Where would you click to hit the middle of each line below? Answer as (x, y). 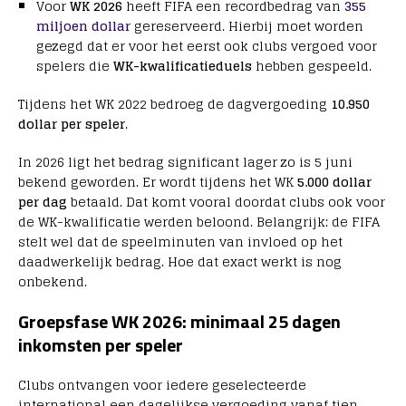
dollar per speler (72, 124)
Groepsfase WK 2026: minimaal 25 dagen (179, 322)
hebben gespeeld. (312, 66)
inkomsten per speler (101, 345)
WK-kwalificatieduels (183, 66)
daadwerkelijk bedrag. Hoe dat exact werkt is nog (180, 262)
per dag (43, 202)
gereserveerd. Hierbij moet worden (247, 26)
